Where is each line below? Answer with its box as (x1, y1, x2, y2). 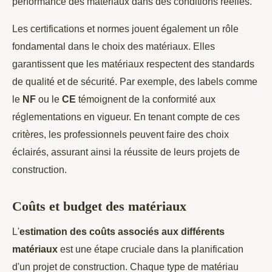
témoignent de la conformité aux (76, 93, 216, 105)
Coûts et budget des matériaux (12, 199, 186, 214)
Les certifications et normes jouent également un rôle (12, 23, 239, 35)
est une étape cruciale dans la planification (58, 243, 243, 255)
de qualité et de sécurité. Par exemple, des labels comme (12, 76, 257, 87)
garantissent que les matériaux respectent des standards (12, 58, 254, 70)
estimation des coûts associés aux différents (19, 226, 225, 237)
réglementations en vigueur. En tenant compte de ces (12, 111, 240, 123)
